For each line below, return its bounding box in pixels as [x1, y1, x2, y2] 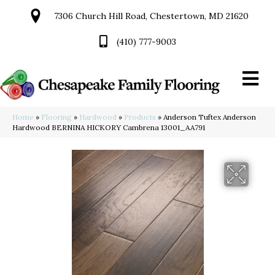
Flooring [41, 112, 72, 122]
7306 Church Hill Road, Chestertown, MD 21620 [54, 10, 249, 21]
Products [124, 112, 156, 122]
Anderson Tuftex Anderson [163, 112, 256, 122]
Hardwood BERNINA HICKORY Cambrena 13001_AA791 [12, 123, 205, 133]
